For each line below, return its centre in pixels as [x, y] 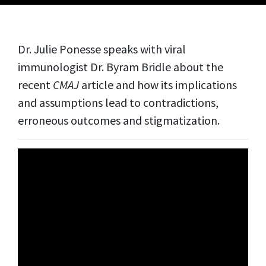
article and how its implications [159, 84]
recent [35, 84]
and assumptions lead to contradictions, [118, 102]
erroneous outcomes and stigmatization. [119, 120]
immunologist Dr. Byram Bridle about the [121, 66]
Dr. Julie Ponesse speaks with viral [102, 49]
